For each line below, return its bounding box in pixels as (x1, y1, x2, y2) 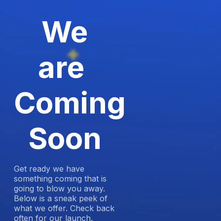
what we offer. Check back (14, 203, 114, 213)
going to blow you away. (14, 184, 105, 193)
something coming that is (14, 174, 107, 184)
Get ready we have (14, 164, 84, 174)
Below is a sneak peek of (14, 193, 108, 203)
